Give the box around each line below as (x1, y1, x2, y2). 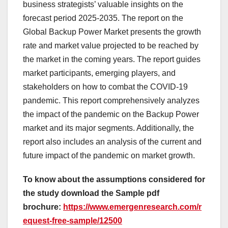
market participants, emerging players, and (23, 69, 176, 78)
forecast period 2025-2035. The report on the (23, 14, 183, 23)
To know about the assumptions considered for (23, 175, 205, 184)
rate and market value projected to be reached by (23, 41, 198, 50)
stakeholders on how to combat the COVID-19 (23, 82, 188, 92)
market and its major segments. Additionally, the (23, 124, 194, 133)
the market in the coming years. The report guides (23, 55, 201, 64)
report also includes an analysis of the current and (23, 137, 202, 147)
